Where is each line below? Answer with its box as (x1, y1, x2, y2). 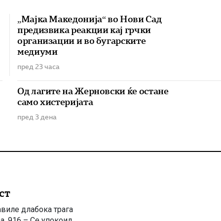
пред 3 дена (17, 113, 57, 121)
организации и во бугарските (17, 36, 146, 46)
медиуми (17, 46, 58, 57)
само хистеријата (17, 97, 93, 108)
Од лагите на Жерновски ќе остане (17, 86, 169, 97)
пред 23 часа (17, 63, 60, 71)
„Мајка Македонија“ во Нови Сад (17, 14, 162, 25)
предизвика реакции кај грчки (17, 25, 151, 36)
